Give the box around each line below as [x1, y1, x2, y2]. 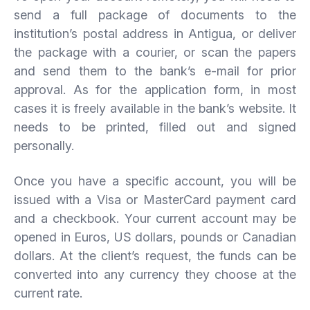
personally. [14, 138, 74, 153]
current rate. [14, 285, 82, 300]
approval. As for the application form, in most [14, 82, 296, 97]
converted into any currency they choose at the [14, 266, 296, 282]
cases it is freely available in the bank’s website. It [14, 100, 296, 116]
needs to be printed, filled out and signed [14, 119, 296, 134]
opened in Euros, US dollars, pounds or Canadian [14, 229, 296, 244]
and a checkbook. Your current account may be [14, 210, 296, 226]
